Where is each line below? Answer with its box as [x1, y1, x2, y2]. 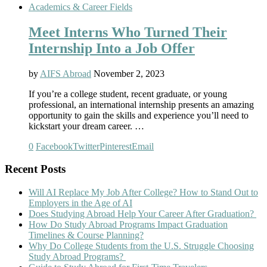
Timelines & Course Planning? [29, 230, 144, 241]
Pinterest [100, 141, 132, 151]
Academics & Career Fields [29, 1, 132, 12]
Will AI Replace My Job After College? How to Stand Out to [29, 187, 258, 198]
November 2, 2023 [94, 68, 164, 79]
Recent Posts [5, 163, 66, 176]
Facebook [36, 141, 73, 151]
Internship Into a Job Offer [29, 40, 195, 56]
